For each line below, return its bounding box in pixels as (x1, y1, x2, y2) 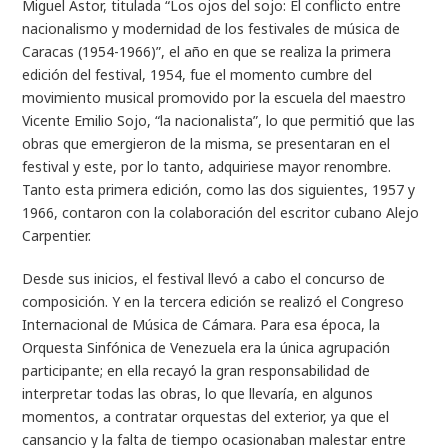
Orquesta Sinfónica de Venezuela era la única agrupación (22, 338, 391, 357)
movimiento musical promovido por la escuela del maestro (22, 88, 407, 107)
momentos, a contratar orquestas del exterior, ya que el (22, 407, 390, 426)
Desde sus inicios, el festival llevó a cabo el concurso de (22, 269, 386, 288)
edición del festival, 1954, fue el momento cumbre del (22, 65, 373, 84)
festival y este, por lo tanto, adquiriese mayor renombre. (22, 157, 392, 176)
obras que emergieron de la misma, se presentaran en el (22, 134, 391, 153)
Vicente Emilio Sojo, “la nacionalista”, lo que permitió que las (22, 111, 416, 130)
